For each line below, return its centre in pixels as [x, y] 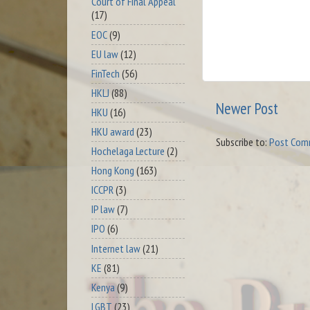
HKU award [113, 131]
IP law [103, 209]
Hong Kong [113, 171]
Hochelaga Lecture [128, 151]
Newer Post [247, 108]
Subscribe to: [243, 142]
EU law [105, 54]
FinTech [106, 73]
